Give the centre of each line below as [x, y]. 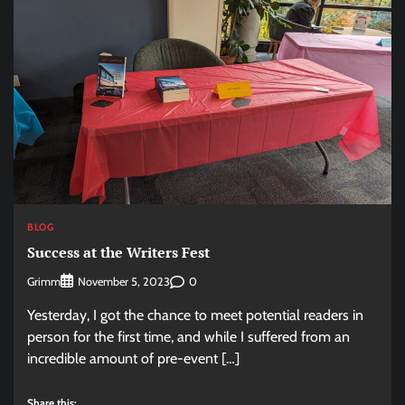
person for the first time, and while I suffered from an [188, 337]
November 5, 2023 [124, 282]
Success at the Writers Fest [118, 252]
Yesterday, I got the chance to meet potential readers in [195, 316]
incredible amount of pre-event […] [133, 359]
